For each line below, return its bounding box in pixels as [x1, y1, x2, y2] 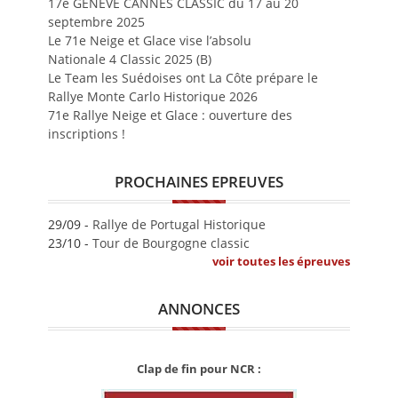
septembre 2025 [48, 13, 145, 31]
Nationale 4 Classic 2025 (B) [48, 51, 211, 68]
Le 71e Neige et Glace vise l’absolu [48, 32, 251, 50]
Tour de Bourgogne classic [92, 235, 250, 252]
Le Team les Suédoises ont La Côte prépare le [48, 69, 318, 87]
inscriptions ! [48, 125, 125, 143]
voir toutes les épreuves [212, 253, 350, 270]
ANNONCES [158, 298, 240, 320]
